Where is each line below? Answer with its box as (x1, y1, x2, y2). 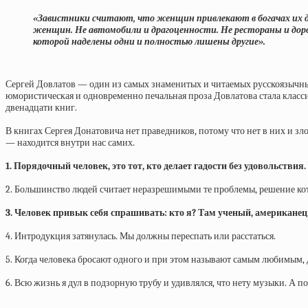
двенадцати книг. (5, 102, 77, 113)
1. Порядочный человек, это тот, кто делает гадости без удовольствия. (5, 160, 306, 172)
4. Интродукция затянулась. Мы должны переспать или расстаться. (5, 230, 276, 242)
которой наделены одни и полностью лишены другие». (33, 36, 265, 47)
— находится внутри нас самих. (5, 137, 135, 148)
